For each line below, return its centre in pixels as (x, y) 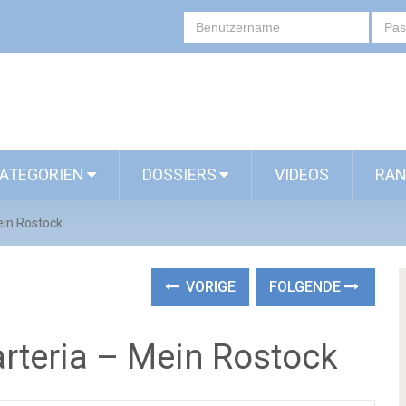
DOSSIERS (179, 174)
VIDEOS (302, 174)
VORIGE (209, 287)
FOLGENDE (307, 287)
